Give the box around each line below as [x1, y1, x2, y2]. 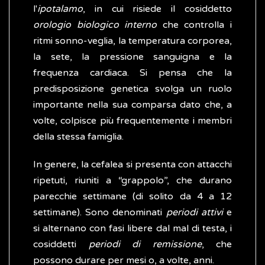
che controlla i [157, 19, 232, 31]
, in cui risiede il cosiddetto [83, 3, 232, 15]
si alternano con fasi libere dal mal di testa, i [33, 222, 232, 235]
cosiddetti [33, 238, 89, 251]
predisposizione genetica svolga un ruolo [33, 83, 232, 95]
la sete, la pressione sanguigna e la [33, 51, 232, 63]
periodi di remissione [88, 238, 202, 251]
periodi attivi [166, 206, 223, 219]
